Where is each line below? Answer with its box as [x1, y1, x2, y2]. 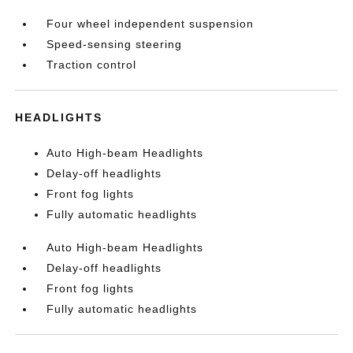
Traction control [46, 58, 137, 71]
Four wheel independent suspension [46, 17, 255, 30]
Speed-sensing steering [46, 38, 183, 50]
